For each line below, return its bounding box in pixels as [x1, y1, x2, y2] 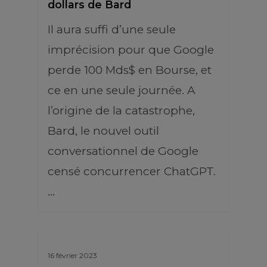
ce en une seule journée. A [48, 83, 195, 97]
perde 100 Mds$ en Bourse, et [48, 63, 212, 77]
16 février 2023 [48, 251, 97, 260]
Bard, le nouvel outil [48, 124, 159, 138]
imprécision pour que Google [48, 43, 214, 57]
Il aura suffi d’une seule [48, 23, 176, 36]
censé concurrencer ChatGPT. [48, 164, 216, 178]
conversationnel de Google [48, 144, 198, 158]
